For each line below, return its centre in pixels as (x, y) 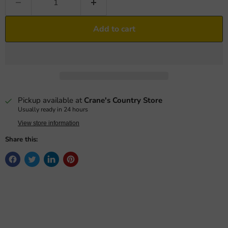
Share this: (21, 140)
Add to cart (114, 29)
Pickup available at (51, 101)
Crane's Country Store (123, 101)
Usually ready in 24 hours (53, 110)
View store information (49, 123)
